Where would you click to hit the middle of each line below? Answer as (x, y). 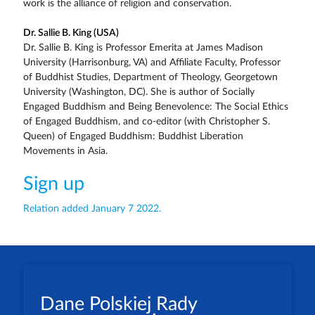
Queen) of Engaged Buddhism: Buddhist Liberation (133, 137)
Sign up (53, 184)
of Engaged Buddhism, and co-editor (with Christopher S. (146, 122)
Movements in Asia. (65, 152)
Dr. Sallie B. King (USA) (71, 33)
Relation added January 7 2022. (92, 208)
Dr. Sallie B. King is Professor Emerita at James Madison (143, 48)
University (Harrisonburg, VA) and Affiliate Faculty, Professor (152, 63)
